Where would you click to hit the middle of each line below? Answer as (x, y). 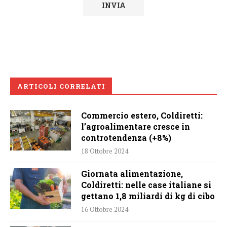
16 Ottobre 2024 (105, 210)
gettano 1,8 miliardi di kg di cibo (148, 196)
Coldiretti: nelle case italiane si (146, 185)
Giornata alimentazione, (132, 174)
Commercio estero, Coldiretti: (142, 116)
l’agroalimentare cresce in (136, 127)
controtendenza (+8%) (126, 138)
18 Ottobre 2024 (105, 151)
